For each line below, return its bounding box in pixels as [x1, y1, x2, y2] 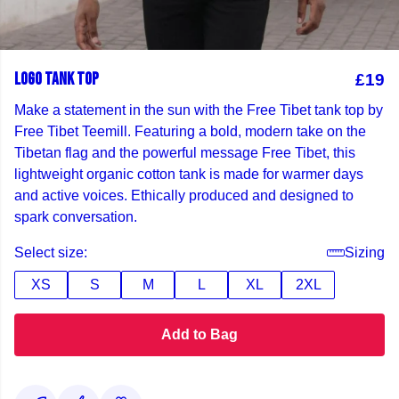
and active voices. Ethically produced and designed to [14, 188, 354, 203]
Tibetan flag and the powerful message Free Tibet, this [14, 145, 355, 160]
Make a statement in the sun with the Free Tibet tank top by [14, 102, 383, 118]
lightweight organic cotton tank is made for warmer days [14, 167, 363, 182]
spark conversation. [14, 209, 137, 224]
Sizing [345, 245, 385, 260]
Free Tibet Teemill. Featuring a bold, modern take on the [14, 124, 366, 139]
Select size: [14, 245, 87, 260]
